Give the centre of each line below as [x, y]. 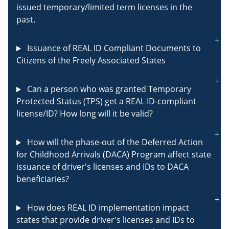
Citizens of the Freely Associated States [91, 61]
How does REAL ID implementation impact [107, 208]
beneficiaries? [43, 179]
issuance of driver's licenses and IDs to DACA [102, 167]
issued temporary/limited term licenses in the [104, 7]
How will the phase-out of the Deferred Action [114, 142]
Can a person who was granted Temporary [108, 89]
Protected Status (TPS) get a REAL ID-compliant [106, 101]
